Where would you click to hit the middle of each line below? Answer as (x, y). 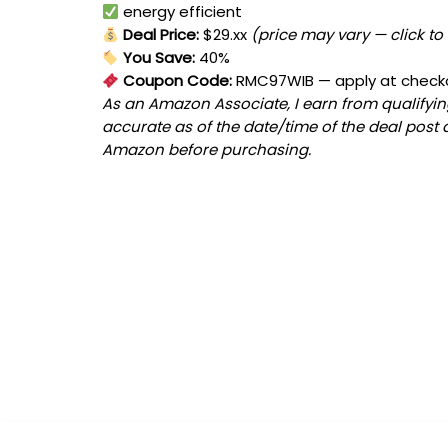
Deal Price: (159, 35)
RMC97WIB (275, 81)
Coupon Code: (176, 81)
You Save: (157, 58)
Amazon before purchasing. (206, 150)
